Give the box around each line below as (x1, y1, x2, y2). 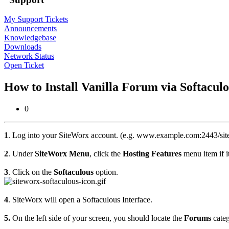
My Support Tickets (4, 15, 68, 24)
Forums (184, 214, 211, 223)
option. (94, 168, 118, 177)
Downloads (4, 42, 41, 52)
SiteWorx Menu (35, 149, 89, 158)
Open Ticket (4, 61, 44, 70)
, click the (89, 149, 123, 158)
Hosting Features (123, 149, 181, 158)
